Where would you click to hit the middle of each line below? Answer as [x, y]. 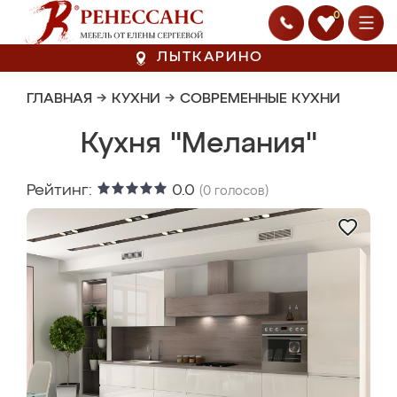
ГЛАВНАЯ [59, 99]
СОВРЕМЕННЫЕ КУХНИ [260, 99]
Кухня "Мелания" [198, 144]
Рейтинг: [62, 191]
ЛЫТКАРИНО [210, 58]
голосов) [240, 191]
